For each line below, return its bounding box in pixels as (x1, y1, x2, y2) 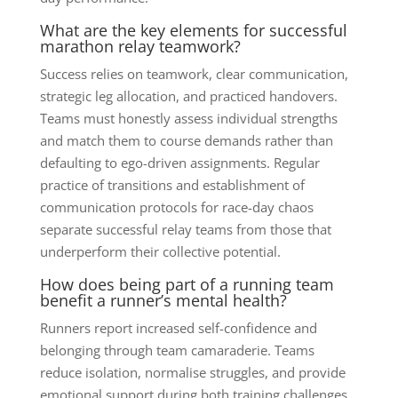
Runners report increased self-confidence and (39, 318, 317, 337)
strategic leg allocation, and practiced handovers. (39, 86, 338, 105)
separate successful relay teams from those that (39, 219, 331, 238)
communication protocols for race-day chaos (39, 197, 314, 216)
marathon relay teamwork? (39, 35, 241, 57)
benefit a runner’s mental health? (39, 289, 287, 311)
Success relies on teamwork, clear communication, (39, 64, 348, 83)
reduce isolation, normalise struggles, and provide (39, 362, 346, 381)
